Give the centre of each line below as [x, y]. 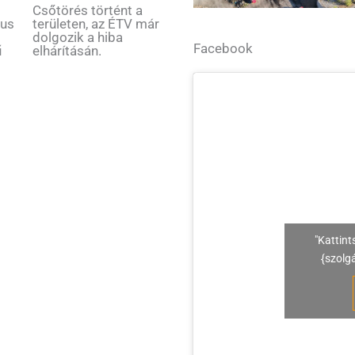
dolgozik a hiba [77, 38]
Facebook [223, 49]
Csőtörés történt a [87, 11]
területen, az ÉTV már [95, 24]
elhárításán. [67, 51]
